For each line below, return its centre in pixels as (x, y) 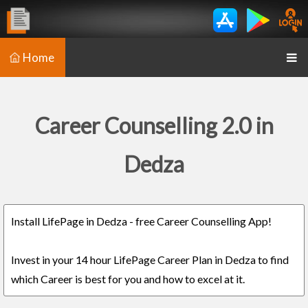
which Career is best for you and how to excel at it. (128, 279)
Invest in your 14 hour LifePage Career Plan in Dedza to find (150, 260)
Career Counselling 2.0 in (154, 125)
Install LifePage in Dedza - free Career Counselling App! (141, 221)
